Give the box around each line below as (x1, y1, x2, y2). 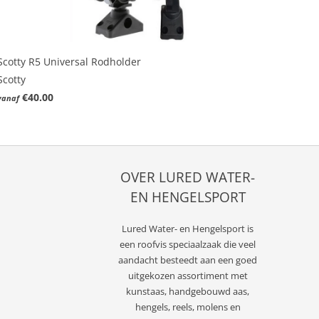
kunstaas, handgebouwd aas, (126, 284, 249, 298)
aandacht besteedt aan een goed (118, 253, 257, 266)
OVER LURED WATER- (120, 167, 255, 187)
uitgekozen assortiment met (127, 268, 248, 282)
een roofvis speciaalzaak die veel (120, 237, 256, 251)
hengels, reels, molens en (135, 300, 241, 313)
